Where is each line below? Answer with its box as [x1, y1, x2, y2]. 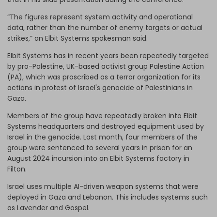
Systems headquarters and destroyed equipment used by [7, 121, 204, 131]
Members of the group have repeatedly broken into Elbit [7, 110, 197, 121]
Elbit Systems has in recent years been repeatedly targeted [7, 50, 209, 61]
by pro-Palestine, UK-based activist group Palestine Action [7, 61, 204, 71]
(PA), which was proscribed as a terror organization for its [7, 72, 201, 82]
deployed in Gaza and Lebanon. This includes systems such [7, 192, 208, 202]
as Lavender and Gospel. [7, 202, 92, 213]
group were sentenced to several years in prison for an [7, 142, 192, 153]
